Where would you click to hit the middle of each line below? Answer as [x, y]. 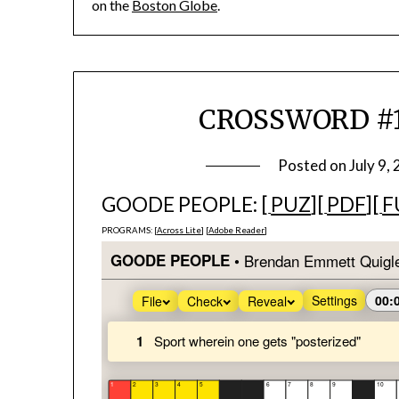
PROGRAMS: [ [130, 231]
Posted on [313, 166]
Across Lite [179, 231]
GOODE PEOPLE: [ [185, 205]
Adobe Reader [237, 231]
